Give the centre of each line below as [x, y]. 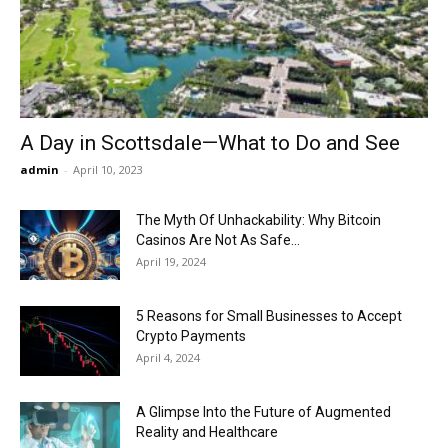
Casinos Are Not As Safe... [218, 240]
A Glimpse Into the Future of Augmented [263, 412]
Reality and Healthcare [207, 432]
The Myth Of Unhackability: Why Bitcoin [258, 220]
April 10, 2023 [108, 170]
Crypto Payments [191, 336]
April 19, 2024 [171, 262]
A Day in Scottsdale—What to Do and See [210, 143]
